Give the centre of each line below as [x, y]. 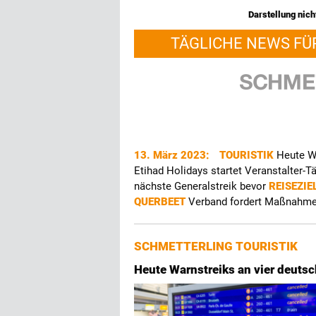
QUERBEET [161, 202]
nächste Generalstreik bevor [201, 186]
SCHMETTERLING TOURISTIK [216, 246]
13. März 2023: [173, 155]
